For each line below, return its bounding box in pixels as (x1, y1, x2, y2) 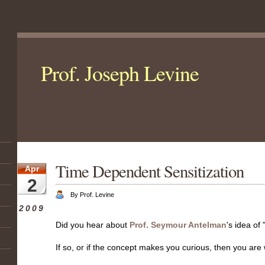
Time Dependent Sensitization (56, 160, 244, 182)
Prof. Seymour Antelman (130, 220, 227, 230)
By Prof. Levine (70, 191, 114, 198)
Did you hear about (56, 220, 130, 230)
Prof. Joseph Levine (41, 59, 199, 87)
